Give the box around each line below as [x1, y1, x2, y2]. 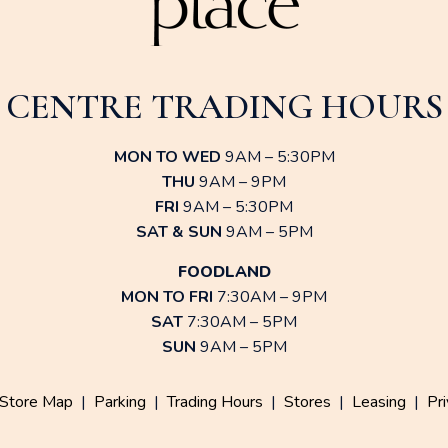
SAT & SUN [135, 221, 222, 244]
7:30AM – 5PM [183, 311, 297, 334]
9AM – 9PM [195, 171, 286, 194]
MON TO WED [113, 146, 221, 169]
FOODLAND [177, 261, 271, 284]
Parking [94, 391, 146, 414]
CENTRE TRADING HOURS [5, 85, 443, 129]
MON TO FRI [121, 286, 213, 309]
